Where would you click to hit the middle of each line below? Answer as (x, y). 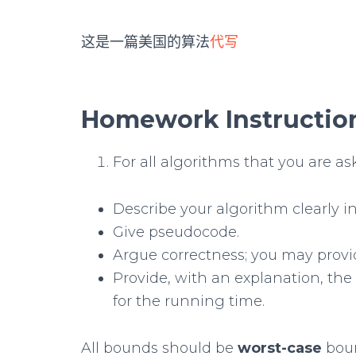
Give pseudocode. (176, 232)
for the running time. (189, 301)
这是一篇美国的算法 (145, 42)
